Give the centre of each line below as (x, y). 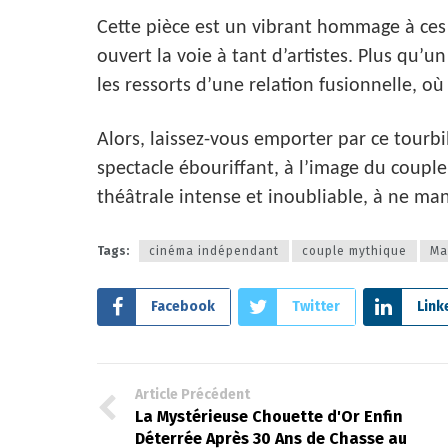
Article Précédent (192, 394)
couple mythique (354, 250)
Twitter (316, 306)
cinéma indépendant (214, 250)
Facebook (183, 306)
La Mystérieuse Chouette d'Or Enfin (269, 416)
